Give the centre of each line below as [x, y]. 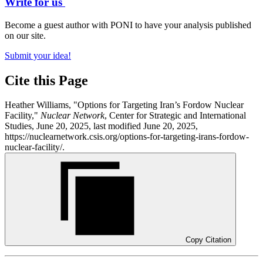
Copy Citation [208, 240]
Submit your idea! [38, 55]
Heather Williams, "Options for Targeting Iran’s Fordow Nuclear [124, 105]
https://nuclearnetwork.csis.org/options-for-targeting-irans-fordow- [127, 137]
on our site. [25, 35]
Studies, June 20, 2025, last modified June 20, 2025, [101, 126]
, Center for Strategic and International [175, 116]
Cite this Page [46, 80]
